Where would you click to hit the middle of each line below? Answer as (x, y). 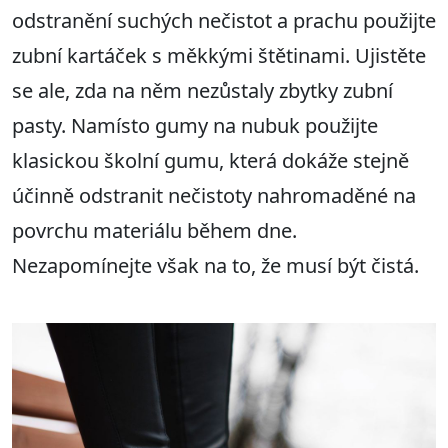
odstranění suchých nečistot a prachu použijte (224, 21)
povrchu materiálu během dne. (154, 231)
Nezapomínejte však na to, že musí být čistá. (215, 266)
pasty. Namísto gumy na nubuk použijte (195, 126)
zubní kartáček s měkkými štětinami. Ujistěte (219, 56)
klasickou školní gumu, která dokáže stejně (210, 161)
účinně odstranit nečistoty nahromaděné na (214, 196)
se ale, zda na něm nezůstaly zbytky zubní (202, 91)
